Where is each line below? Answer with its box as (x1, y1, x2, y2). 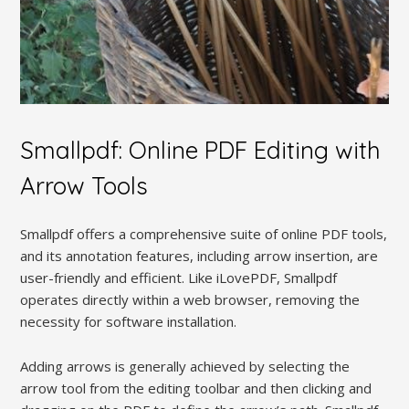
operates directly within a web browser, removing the (20, 289, 361, 309)
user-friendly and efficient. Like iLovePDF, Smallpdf (20, 267, 338, 287)
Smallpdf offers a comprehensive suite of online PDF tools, (20, 224, 388, 243)
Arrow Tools (20, 170, 149, 201)
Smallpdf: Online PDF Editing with (20, 134, 382, 165)
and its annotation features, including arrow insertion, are (20, 246, 379, 265)
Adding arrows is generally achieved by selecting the (20, 356, 351, 375)
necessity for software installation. (20, 311, 237, 330)
